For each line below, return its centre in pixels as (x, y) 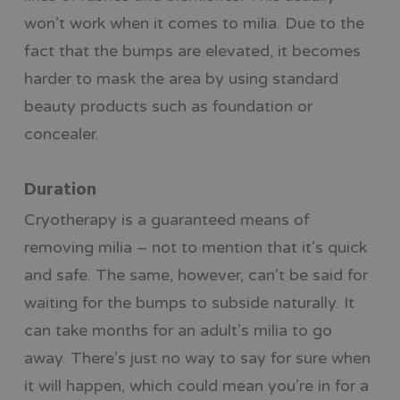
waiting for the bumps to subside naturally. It (189, 302)
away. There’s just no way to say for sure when (197, 358)
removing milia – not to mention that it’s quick (195, 247)
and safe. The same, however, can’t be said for (196, 275)
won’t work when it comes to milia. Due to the (194, 23)
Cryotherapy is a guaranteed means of (167, 219)
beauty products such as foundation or (168, 106)
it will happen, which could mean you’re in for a (196, 385)
